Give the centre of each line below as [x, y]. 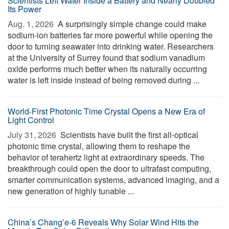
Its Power [25, 9]
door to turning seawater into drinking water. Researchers [111, 46]
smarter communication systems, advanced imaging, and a [113, 180]
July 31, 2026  [33, 135]
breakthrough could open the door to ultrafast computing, [109, 168]
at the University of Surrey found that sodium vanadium [106, 58]
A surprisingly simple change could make [131, 24]
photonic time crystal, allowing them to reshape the [99, 146]
